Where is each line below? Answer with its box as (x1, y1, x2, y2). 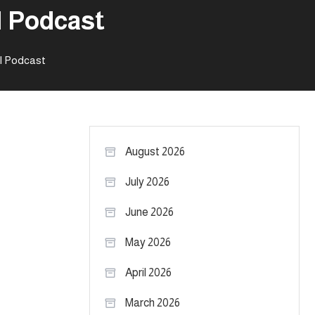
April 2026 (125, 266, 172, 278)
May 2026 (125, 236, 171, 248)
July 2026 (125, 176, 169, 188)
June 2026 (125, 206, 174, 218)
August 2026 (125, 146, 185, 157)
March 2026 (125, 297, 180, 309)
